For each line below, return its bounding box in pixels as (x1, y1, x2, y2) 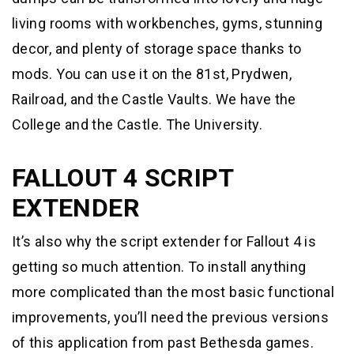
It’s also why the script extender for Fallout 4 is (12, 233, 316, 250)
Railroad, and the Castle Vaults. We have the (12, 91, 296, 108)
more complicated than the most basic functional (12, 284, 334, 301)
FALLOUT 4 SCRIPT (12, 163, 234, 194)
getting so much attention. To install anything (12, 258, 307, 276)
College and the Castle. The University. (12, 116, 263, 134)
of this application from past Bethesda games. (12, 334, 314, 352)
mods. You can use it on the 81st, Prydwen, (12, 66, 292, 83)
